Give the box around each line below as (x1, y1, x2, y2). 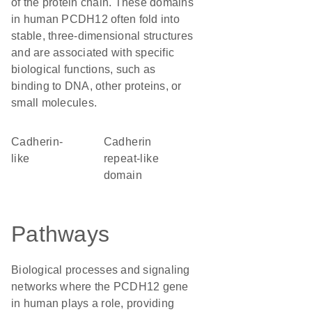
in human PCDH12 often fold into (11, 13, 180, 25)
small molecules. (11, 97, 97, 109)
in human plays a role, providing (11, 297, 174, 309)
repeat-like (103, 153, 159, 164)
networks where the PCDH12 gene (11, 281, 189, 292)
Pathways (11, 221, 109, 247)
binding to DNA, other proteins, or (11, 80, 182, 92)
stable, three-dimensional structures (11, 30, 193, 42)
